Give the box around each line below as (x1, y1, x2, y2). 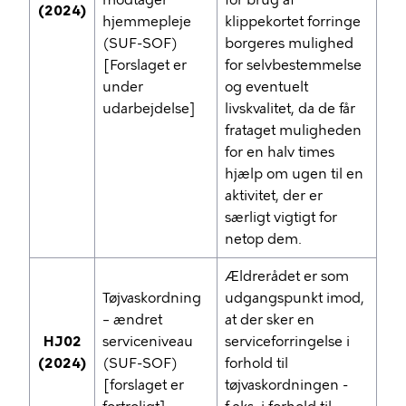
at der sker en (225, 312, 314, 328)
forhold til (225, 355, 288, 372)
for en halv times (225, 144, 334, 160)
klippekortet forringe (225, 14, 361, 30)
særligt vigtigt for (225, 209, 337, 226)
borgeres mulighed (225, 35, 353, 52)
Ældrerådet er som (225, 268, 349, 285)
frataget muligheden (225, 122, 362, 139)
